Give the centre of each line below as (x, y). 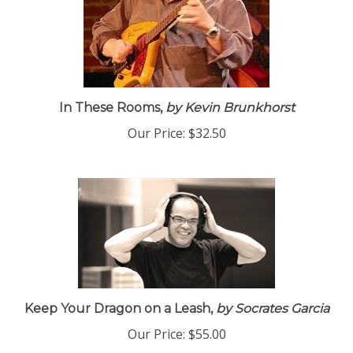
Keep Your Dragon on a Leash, (118, 316)
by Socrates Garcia (271, 316)
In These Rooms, (110, 115)
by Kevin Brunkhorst (228, 115)
